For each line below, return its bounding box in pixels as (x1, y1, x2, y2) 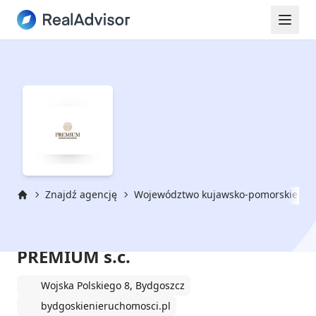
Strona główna (16, 200, 85, 214)
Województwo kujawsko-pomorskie (134, 188, 298, 201)
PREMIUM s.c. (17, 244, 130, 268)
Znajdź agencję (45, 188, 117, 201)
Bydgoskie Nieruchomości (17, 219, 236, 243)
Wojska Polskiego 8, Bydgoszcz (41, 278, 185, 292)
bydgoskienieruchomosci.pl (41, 298, 171, 312)
